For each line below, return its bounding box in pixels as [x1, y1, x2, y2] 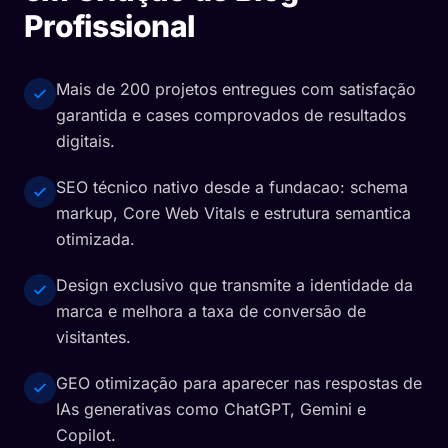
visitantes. [56, 327, 131, 347]
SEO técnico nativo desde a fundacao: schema [56, 177, 408, 197]
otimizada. [56, 229, 135, 249]
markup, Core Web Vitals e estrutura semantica [56, 203, 411, 223]
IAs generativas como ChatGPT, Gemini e [56, 399, 366, 419]
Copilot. [56, 425, 116, 445]
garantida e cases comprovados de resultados [56, 105, 406, 125]
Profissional [24, 8, 195, 44]
